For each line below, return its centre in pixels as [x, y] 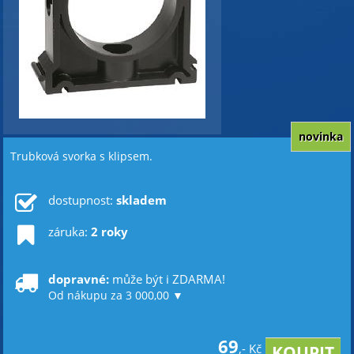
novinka [320, 137]
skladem [141, 200]
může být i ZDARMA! [168, 279]
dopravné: [80, 279]
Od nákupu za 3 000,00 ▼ [115, 296]
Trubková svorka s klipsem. [82, 156]
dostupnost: [82, 200]
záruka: [69, 232]
